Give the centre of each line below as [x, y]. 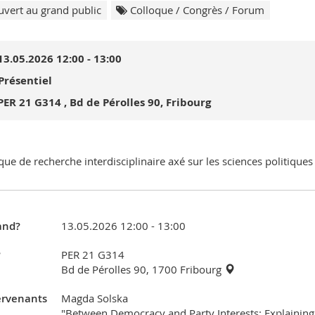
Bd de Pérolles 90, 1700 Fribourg [142, 270]
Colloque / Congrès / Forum [196, 9]
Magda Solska [94, 298]
